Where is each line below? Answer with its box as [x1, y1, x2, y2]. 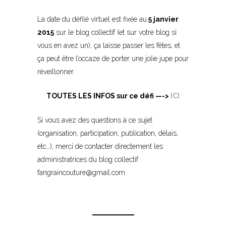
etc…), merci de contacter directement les [37, 142, 163, 150]
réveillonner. [37, 67, 75, 76]
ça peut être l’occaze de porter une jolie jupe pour [37, 54, 189, 63]
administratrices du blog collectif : [37, 155, 142, 163]
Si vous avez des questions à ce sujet [37, 116, 152, 124]
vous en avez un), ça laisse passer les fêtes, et [37, 41, 180, 49]
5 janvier [147, 15, 179, 23]
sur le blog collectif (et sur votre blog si [54, 28, 177, 36]
